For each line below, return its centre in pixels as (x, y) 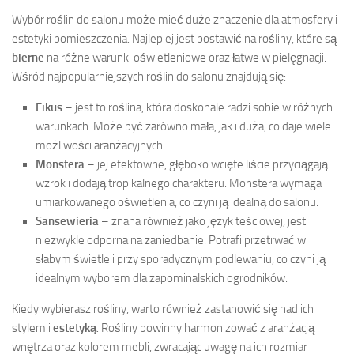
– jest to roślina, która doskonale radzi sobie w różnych (198, 107)
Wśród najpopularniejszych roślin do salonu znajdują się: (149, 76)
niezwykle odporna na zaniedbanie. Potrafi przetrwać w (171, 240)
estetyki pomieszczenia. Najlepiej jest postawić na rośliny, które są (174, 38)
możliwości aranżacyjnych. (100, 145)
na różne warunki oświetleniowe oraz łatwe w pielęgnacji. (185, 57)
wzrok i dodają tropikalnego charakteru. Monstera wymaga (179, 183)
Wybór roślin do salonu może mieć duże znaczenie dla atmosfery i (175, 19)
